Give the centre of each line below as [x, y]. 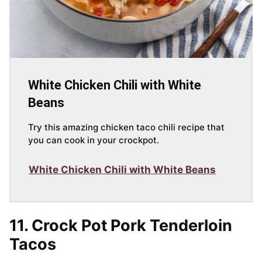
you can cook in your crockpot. [94, 140]
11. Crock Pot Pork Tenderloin [121, 226]
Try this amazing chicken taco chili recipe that [126, 127]
